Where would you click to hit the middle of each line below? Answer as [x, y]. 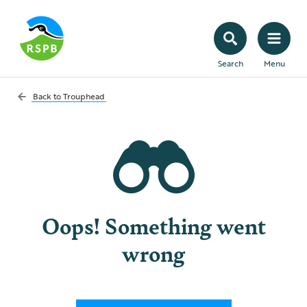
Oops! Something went [153, 225]
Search [230, 63]
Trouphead [84, 96]
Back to [48, 96]
